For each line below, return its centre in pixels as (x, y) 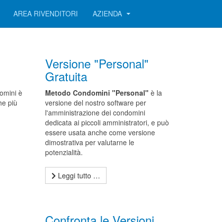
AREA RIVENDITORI (46, 13)
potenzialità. (64, 152)
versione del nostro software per (95, 103)
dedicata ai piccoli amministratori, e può (107, 122)
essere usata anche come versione (100, 132)
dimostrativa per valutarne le (89, 142)
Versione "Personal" (97, 63)
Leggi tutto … (78, 175)
